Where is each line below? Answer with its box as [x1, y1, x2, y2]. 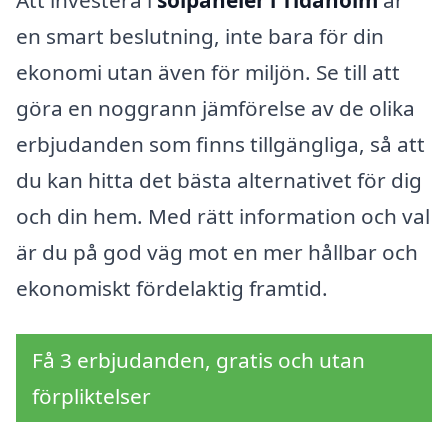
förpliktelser [32, 382, 151, 411]
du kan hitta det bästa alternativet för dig [16, 166, 422, 195]
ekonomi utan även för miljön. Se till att [16, 58, 400, 87]
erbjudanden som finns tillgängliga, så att [16, 130, 425, 159]
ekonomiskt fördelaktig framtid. [16, 274, 328, 303]
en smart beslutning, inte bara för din [16, 22, 384, 51]
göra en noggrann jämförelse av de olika [16, 94, 415, 123]
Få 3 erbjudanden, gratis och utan [32, 346, 365, 375]
